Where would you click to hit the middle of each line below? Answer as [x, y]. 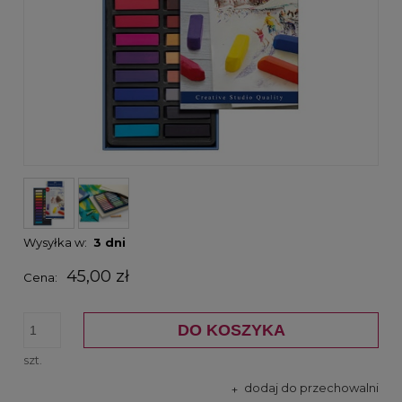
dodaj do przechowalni [311, 388]
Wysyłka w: [55, 243]
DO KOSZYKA [231, 331]
